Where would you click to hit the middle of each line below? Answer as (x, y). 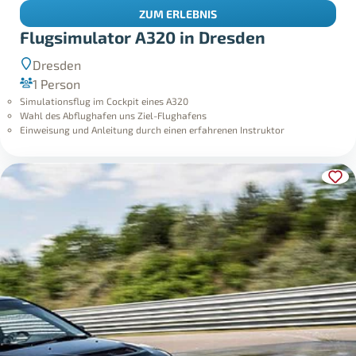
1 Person (57, 83)
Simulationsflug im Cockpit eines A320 (104, 101)
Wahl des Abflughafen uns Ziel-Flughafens (114, 115)
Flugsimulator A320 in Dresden (143, 37)
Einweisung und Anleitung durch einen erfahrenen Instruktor (153, 129)
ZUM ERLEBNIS (178, 14)
